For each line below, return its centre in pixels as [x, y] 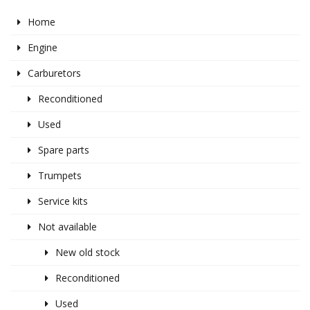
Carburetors [54, 73]
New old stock [88, 253]
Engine [43, 48]
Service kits [63, 201]
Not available [67, 227]
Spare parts [64, 150]
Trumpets [60, 176]
